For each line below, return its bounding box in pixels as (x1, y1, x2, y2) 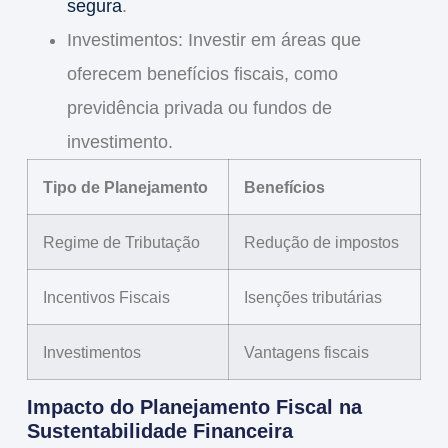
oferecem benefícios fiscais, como (66, 64, 338, 85)
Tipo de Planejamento (42, 178, 208, 197)
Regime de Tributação (42, 233, 200, 252)
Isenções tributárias (243, 288, 382, 307)
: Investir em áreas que (177, 30, 361, 51)
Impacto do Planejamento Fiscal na (26, 396, 362, 419)
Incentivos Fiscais (42, 288, 170, 307)
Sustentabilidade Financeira (26, 420, 293, 443)
